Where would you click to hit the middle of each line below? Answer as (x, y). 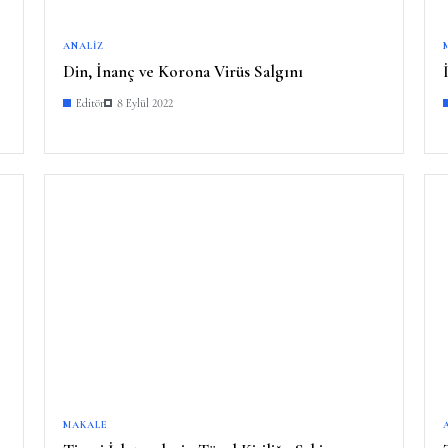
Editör (90, 102)
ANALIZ (83, 45)
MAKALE (85, 424)
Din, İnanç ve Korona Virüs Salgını (183, 71)
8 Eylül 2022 (145, 102)
